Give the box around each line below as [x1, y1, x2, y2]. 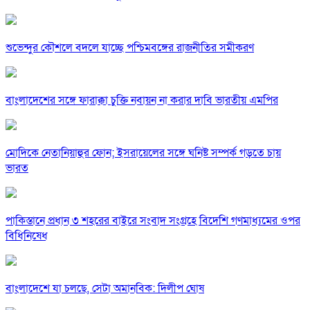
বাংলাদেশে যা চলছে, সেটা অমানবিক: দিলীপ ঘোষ [6, 281, 204, 297]
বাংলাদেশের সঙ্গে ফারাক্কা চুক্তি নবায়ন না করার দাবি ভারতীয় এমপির [6, 93, 278, 109]
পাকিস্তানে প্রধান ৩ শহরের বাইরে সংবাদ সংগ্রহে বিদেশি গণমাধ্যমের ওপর [6, 213, 300, 229]
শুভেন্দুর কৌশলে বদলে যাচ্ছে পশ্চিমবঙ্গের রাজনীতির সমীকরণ [6, 40, 254, 56]
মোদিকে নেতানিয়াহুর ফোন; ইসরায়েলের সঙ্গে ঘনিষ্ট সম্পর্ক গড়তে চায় [6, 145, 281, 161]
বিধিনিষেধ [6, 228, 48, 244]
